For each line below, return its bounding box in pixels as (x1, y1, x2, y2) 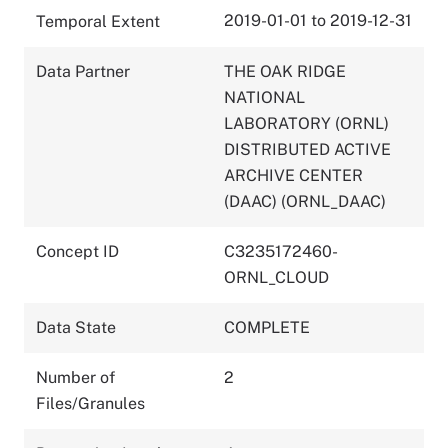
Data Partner (36, 61, 130, 81)
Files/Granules (36, 393, 145, 413)
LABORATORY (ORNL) (224, 113, 389, 133)
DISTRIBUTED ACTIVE (224, 139, 391, 159)
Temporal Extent (36, 11, 160, 31)
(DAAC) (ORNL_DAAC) (224, 191, 386, 211)
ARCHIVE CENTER (224, 165, 363, 185)
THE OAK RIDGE (224, 61, 346, 81)
